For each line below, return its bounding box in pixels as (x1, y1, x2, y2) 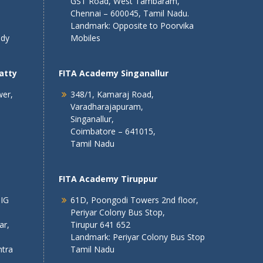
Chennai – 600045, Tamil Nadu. (70, 8, 189, 19)
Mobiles (70, 32, 100, 43)
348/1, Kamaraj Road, (70, 89, 154, 100)
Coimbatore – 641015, (70, 126, 156, 137)
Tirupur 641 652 (70, 219, 130, 230)
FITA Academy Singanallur (58, 68, 168, 79)
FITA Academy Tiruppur (58, 173, 157, 184)
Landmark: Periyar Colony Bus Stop (70, 231, 205, 242)
